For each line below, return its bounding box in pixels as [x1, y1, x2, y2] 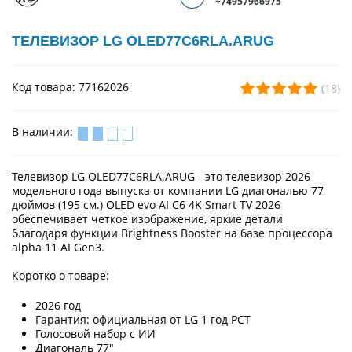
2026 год [35, 297, 81, 313]
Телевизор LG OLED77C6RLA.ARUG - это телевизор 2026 [12, 168, 310, 184]
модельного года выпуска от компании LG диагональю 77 [12, 182, 324, 198]
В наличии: [12, 124, 76, 140]
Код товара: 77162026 [12, 79, 129, 95]
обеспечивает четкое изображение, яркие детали [12, 211, 283, 226]
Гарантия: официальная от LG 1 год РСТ [35, 311, 251, 327]
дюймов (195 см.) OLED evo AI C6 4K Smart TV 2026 [12, 196, 280, 212]
